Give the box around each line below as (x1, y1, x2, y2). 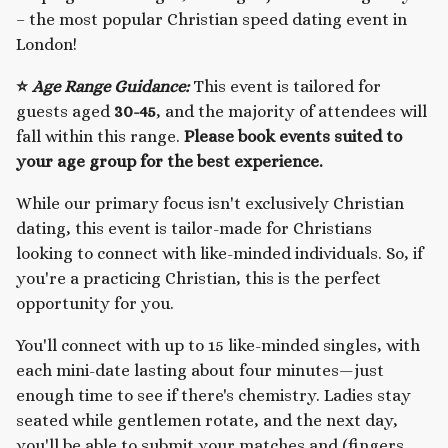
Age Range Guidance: (32, 76, 189, 96)
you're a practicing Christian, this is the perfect (16, 268, 381, 288)
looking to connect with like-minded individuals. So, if (16, 243, 423, 263)
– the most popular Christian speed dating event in (16, 10, 407, 30)
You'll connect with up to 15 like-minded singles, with (16, 335, 420, 355)
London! (16, 35, 81, 55)
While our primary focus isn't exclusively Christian (16, 193, 404, 213)
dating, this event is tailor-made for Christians (16, 218, 372, 238)
